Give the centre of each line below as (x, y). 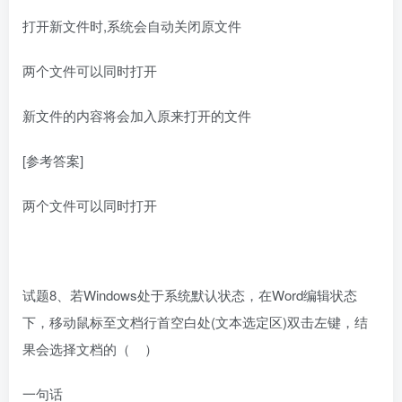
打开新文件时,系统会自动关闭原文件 (132, 26)
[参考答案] (53, 161)
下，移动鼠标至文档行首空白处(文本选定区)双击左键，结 (195, 322)
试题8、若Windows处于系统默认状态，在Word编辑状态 (190, 295)
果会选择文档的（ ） (90, 349)
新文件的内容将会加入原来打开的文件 (137, 116)
